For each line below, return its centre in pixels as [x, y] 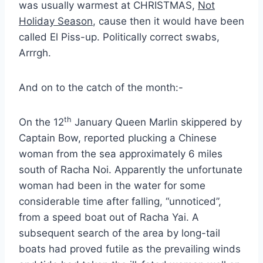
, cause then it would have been [168, 21]
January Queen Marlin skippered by [157, 122]
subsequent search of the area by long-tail [119, 233]
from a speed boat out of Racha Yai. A [109, 217]
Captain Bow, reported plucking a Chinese [118, 138]
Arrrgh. [35, 53]
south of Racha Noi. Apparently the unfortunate [131, 169]
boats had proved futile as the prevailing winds [130, 249]
